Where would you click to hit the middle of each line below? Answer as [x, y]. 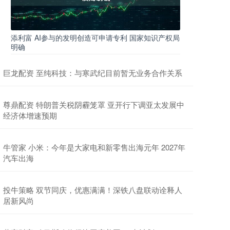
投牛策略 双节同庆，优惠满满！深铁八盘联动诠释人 [93, 190]
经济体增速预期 [30, 115]
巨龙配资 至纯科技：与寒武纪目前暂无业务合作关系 [93, 73]
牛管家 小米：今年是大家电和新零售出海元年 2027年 [94, 147]
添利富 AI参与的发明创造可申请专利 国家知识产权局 [95, 37]
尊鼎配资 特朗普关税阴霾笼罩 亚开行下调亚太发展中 [94, 104]
